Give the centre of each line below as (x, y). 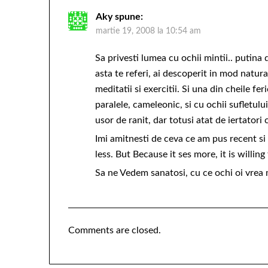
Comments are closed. (115, 230)
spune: (129, 16)
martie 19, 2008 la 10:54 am (149, 31)
